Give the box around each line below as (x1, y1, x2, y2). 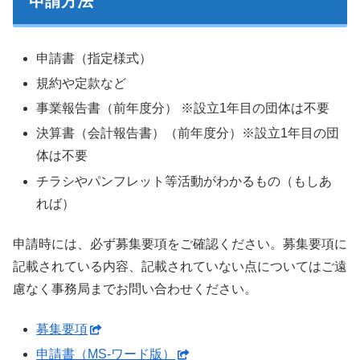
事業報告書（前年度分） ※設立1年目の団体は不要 (36, 101, 330, 116)
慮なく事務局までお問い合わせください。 (13, 281, 257, 296)
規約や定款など (36, 76, 127, 90)
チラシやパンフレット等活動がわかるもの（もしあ (36, 174, 333, 188)
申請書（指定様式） (36, 51, 153, 65)
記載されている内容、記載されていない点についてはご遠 (13, 259, 347, 273)
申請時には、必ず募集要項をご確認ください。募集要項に (13, 236, 347, 251)
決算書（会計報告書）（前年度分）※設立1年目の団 (36, 126, 340, 141)
